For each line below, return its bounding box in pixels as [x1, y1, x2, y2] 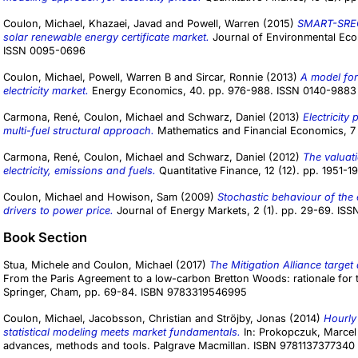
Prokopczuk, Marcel [259, 326, 356, 339]
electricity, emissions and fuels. [3, 165, 156, 177]
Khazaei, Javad [89, 18, 162, 30]
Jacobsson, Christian [89, 312, 192, 325]
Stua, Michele [3, 259, 69, 272]
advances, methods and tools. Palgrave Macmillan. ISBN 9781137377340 [3, 340, 355, 352]
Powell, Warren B [89, 71, 171, 84]
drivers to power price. [3, 205, 113, 217]
